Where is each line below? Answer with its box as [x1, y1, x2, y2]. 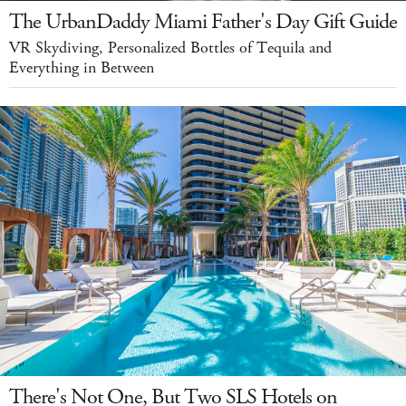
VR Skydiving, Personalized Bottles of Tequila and [9, 36, 332, 59]
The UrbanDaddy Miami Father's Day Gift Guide [9, 6, 397, 36]
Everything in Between [9, 56, 154, 79]
